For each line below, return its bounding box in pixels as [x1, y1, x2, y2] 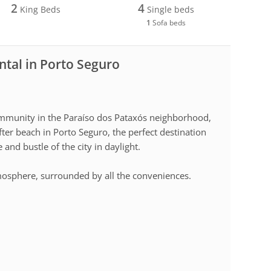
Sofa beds [151, 18, 186, 27]
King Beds [17, 3, 60, 15]
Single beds [145, 3, 195, 15]
